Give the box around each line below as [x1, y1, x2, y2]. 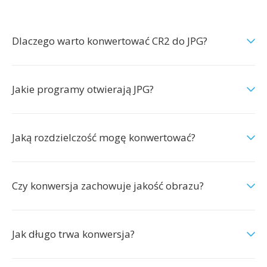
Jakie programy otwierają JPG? [12, 82, 154, 96]
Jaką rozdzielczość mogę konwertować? [12, 131, 195, 144]
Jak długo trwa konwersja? [12, 227, 135, 241]
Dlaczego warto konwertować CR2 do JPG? [12, 34, 207, 48]
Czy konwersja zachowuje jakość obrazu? [12, 179, 204, 193]
